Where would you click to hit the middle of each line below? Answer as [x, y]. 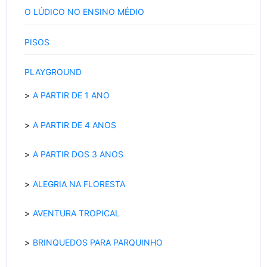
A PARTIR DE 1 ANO [71, 95]
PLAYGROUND [53, 72]
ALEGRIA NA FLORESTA [79, 184]
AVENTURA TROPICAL [76, 213]
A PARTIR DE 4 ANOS [74, 125]
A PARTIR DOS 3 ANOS [78, 154]
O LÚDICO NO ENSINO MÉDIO [84, 12]
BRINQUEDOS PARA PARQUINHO [98, 243]
